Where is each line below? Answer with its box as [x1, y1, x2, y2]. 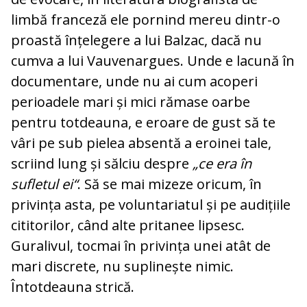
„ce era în [193, 154, 251, 173]
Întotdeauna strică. [11, 278, 134, 297]
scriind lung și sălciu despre [11, 154, 193, 173]
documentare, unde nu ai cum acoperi [11, 72, 258, 91]
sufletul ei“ [11, 175, 77, 194]
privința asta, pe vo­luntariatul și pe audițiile [11, 195, 291, 214]
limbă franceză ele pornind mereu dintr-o [11, 10, 280, 29]
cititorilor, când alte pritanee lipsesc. [11, 216, 245, 235]
